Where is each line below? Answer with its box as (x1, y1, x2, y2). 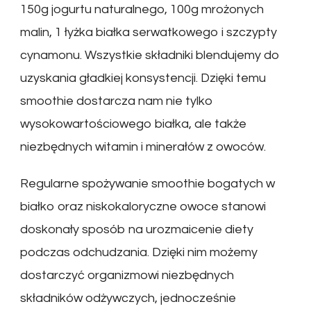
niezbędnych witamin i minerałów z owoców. (20, 140, 266, 153)
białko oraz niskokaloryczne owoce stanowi (20, 199, 266, 213)
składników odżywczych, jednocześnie (20, 291, 236, 305)
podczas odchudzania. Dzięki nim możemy (20, 245, 258, 259)
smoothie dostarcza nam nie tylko (20, 94, 213, 108)
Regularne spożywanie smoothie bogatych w (20, 176, 275, 190)
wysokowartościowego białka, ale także (20, 117, 246, 131)
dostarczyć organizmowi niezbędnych (20, 268, 234, 282)
